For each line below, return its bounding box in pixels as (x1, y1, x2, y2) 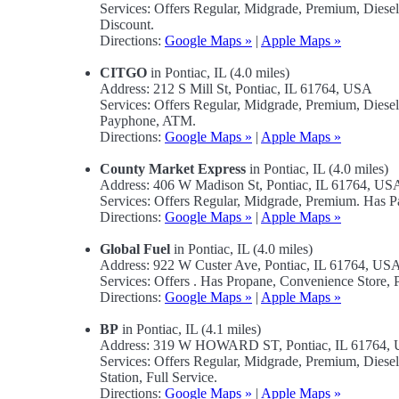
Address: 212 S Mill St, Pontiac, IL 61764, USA (100, 81, 372, 97)
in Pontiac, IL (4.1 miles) (118, 322, 261, 338)
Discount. (100, 17, 154, 33)
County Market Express (100, 161, 246, 177)
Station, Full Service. (100, 370, 217, 386)
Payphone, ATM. (100, 113, 196, 129)
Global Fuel (100, 241, 170, 257)
